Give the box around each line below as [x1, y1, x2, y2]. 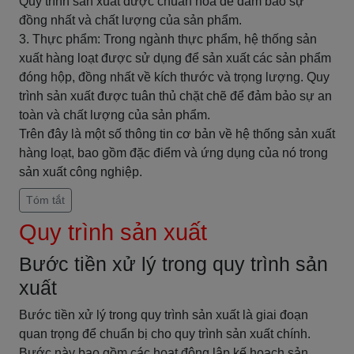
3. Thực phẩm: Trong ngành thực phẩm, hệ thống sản [19, 32, 317, 46]
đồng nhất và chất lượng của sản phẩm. [19, 13, 242, 27]
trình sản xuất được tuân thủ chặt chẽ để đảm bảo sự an [19, 89, 332, 103]
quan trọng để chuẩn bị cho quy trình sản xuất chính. [19, 327, 311, 341]
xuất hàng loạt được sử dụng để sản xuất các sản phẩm [19, 51, 331, 65]
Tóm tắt [26, 194, 65, 206]
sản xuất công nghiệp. [19, 165, 142, 179]
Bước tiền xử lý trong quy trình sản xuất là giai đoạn [19, 308, 308, 322]
